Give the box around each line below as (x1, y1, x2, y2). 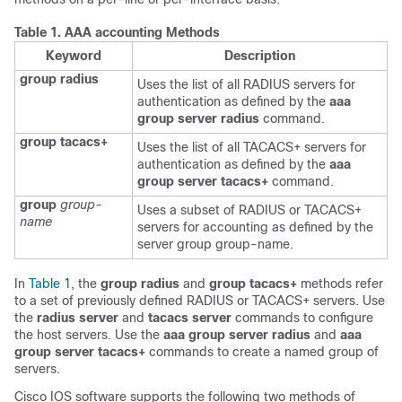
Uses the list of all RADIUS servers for (137, 77, 355, 92)
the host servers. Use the (14, 328, 163, 342)
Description (224, 48, 295, 63)
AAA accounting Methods (65, 25, 220, 39)
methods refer (301, 276, 383, 291)
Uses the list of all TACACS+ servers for (137, 140, 366, 154)
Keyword (46, 48, 101, 63)
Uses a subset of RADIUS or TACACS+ (137, 203, 362, 217)
